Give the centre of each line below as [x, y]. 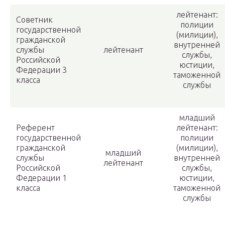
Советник [34, 20]
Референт [35, 128]
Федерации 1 [41, 178]
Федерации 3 [41, 70]
